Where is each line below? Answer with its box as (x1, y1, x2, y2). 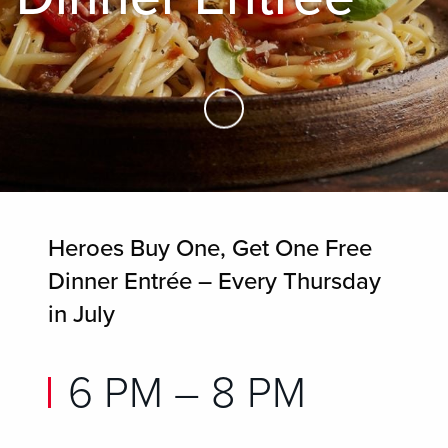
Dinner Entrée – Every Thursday (48, 267, 381, 296)
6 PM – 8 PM (68, 368, 306, 419)
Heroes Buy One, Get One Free (48, 234, 372, 263)
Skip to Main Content (223, 110, 372, 131)
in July (48, 300, 115, 329)
